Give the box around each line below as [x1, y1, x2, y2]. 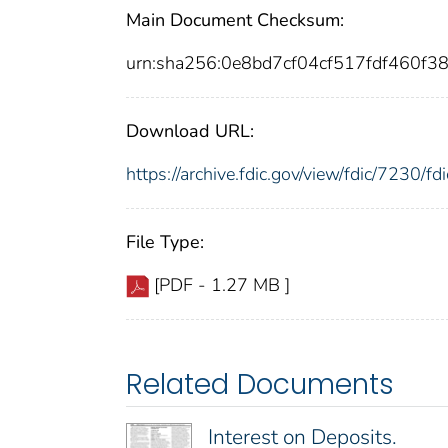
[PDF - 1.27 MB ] [154, 272, 290, 297]
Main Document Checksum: [126, 7, 344, 32]
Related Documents [126, 364, 394, 404]
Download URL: [126, 118, 254, 143]
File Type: [126, 229, 204, 254]
